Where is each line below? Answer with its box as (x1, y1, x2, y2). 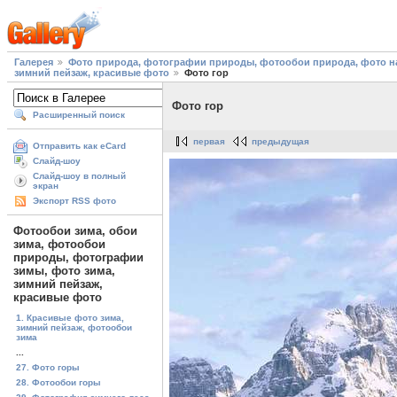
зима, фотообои (13, 237, 105, 252)
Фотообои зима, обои (13, 224, 137, 238)
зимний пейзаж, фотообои (16, 322, 132, 332)
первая (193, 136, 225, 147)
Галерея (14, 57, 53, 68)
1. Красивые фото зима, (16, 312, 124, 323)
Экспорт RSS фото (33, 196, 116, 206)
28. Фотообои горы (16, 377, 101, 387)
